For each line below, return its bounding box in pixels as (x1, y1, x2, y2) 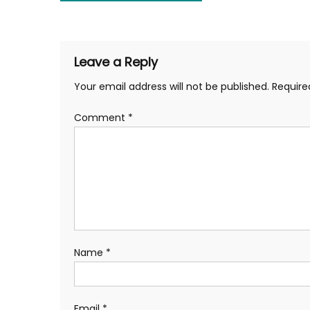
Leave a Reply (74, 53, 158, 71)
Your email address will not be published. (74, 80, 269, 93)
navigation (60, 3, 171, 33)
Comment (74, 111, 128, 125)
